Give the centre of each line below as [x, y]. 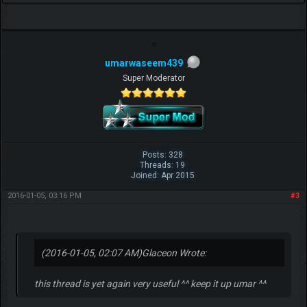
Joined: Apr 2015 [162, 176]
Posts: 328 [162, 155]
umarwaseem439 [144, 63]
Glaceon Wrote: [174, 253]
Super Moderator [153, 78]
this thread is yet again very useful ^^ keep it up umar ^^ [150, 284]
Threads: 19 [163, 165]
